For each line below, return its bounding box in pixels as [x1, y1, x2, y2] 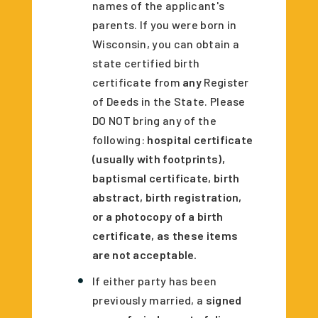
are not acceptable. [92, 247, 197, 261]
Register [202, 75, 249, 89]
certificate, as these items [92, 228, 238, 242]
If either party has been [92, 273, 217, 287]
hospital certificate [147, 132, 253, 146]
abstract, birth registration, [92, 190, 242, 204]
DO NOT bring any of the [92, 113, 216, 127]
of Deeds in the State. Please [92, 94, 246, 108]
